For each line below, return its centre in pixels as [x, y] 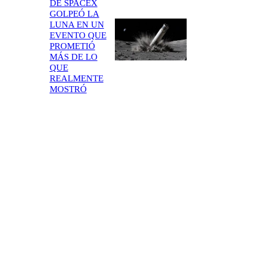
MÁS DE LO [73, 57]
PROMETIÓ [72, 46]
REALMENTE [76, 78]
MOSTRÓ [68, 89]
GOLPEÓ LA [74, 13]
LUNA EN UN [77, 24]
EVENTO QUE [78, 35]
